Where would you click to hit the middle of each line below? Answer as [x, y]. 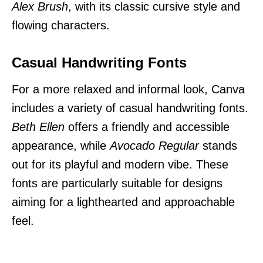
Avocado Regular [154, 145]
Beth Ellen [38, 127]
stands [218, 145]
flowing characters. [61, 25]
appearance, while [61, 145]
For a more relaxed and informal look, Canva [128, 89]
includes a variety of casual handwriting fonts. [130, 108]
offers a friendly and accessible [147, 127]
